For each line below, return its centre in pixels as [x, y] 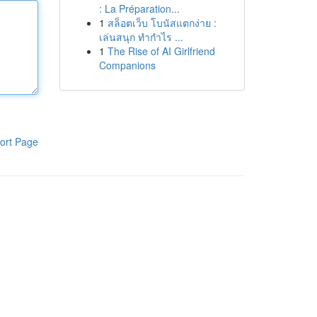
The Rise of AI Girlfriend [161, 51]
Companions [127, 65]
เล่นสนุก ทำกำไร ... [141, 37]
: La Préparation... [139, 8]
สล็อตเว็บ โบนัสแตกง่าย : [162, 23]
